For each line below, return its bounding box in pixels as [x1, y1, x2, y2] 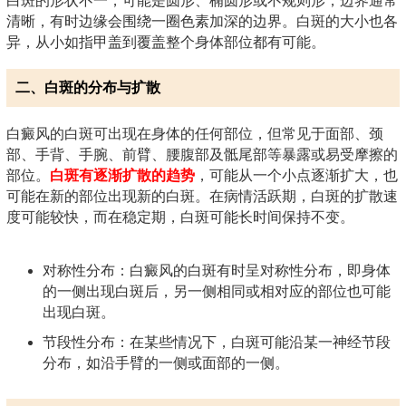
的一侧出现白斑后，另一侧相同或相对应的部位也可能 [43, 283, 391, 299]
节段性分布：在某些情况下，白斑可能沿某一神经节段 [43, 333, 391, 350]
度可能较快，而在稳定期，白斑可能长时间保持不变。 [6, 208, 354, 225]
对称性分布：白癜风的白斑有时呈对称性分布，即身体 [43, 262, 391, 278]
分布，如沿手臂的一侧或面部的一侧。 [43, 354, 289, 371]
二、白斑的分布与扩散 [15, 79, 160, 95]
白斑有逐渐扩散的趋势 [50, 167, 195, 183]
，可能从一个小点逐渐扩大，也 [195, 167, 398, 183]
